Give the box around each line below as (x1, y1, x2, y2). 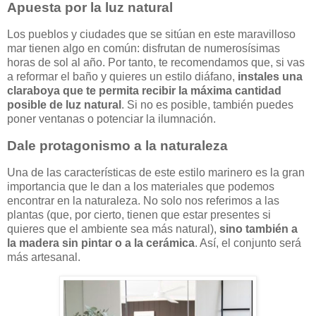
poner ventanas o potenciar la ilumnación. (7, 113, 216, 126)
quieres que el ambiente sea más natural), (7, 222, 219, 235)
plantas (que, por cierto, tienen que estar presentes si (7, 208, 271, 221)
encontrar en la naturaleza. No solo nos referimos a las (7, 194, 279, 207)
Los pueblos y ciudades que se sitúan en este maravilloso (7, 28, 296, 41)
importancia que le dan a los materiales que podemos (7, 180, 274, 193)
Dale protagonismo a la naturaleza (7, 138, 228, 153)
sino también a (219, 222, 298, 235)
